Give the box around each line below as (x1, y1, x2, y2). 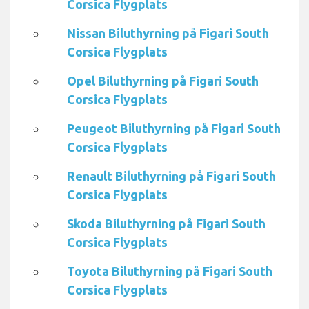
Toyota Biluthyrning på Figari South (67, 264, 272, 279)
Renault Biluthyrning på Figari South (67, 169, 276, 183)
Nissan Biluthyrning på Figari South (67, 26, 269, 41)
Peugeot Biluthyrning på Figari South (67, 121, 281, 136)
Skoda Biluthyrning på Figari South (67, 217, 266, 231)
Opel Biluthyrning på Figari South (67, 74, 259, 88)
